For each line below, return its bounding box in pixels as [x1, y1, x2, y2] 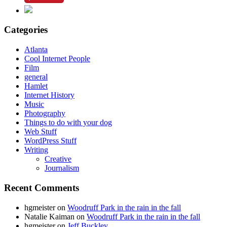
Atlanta [24, 45, 48, 54]
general [24, 72, 48, 82]
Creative [45, 155, 71, 164]
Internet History [24, 91, 74, 100]
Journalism [45, 164, 79, 173]
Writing [24, 145, 48, 155]
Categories [4, 24, 48, 35]
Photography [24, 109, 65, 118]
